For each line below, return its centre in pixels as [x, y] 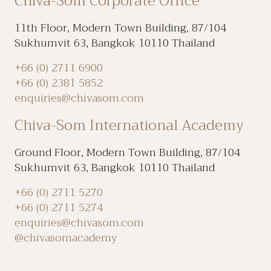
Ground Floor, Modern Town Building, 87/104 [127, 152]
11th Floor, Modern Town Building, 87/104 [120, 28]
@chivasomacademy [66, 237]
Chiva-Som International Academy [129, 125]
